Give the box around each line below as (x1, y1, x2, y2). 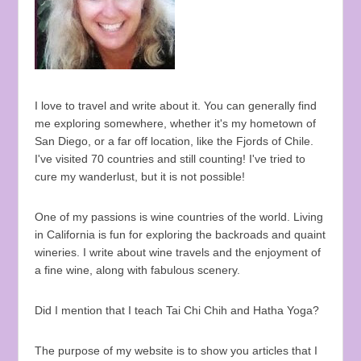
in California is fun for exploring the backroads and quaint (35, 228, 326, 242)
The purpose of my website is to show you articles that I (35, 344, 318, 358)
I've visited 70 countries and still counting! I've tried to (35, 152, 306, 166)
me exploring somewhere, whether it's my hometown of (35, 117, 317, 131)
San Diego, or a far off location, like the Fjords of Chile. (35, 135, 314, 148)
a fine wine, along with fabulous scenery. (35, 263, 241, 277)
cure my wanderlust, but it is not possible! (35, 170, 246, 184)
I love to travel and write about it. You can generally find (35, 99, 317, 113)
